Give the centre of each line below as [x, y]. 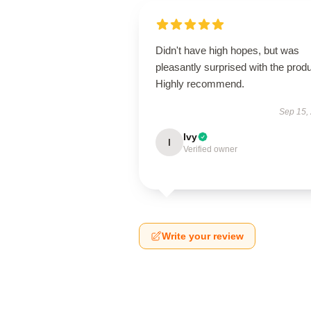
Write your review [203, 236]
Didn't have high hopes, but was [227, 50]
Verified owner [210, 149]
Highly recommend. [200, 84]
